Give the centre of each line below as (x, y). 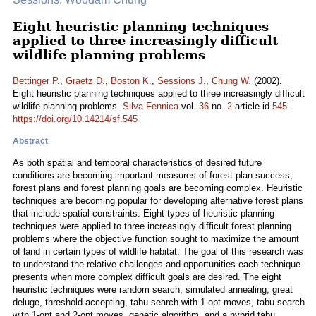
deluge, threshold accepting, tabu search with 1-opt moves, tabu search (159, 302)
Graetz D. (85, 81)
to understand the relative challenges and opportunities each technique (157, 264)
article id (252, 106)
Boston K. (131, 81)
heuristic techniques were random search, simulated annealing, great (153, 290)
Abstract (30, 141)
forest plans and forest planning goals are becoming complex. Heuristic (158, 188)
